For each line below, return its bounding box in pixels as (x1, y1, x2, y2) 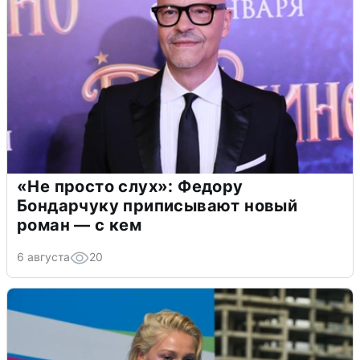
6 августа (17, 249, 70, 264)
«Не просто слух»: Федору (17, 176, 243, 196)
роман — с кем (17, 215, 142, 235)
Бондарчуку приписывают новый (17, 195, 298, 215)
